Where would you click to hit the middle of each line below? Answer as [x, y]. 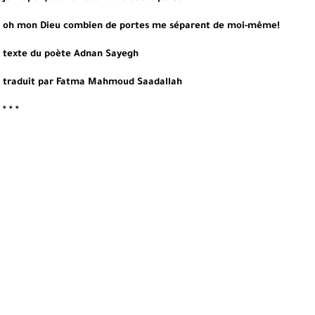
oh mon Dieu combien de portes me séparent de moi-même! [141, 26]
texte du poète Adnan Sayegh [71, 54]
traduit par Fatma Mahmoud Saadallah [92, 83]
